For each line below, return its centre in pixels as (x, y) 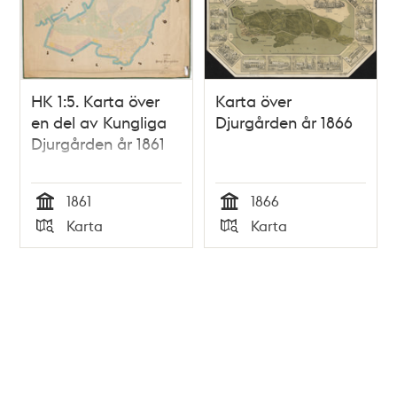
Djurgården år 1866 (284, 121)
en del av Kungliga (99, 121)
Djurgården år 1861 (98, 143)
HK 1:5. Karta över (96, 100)
